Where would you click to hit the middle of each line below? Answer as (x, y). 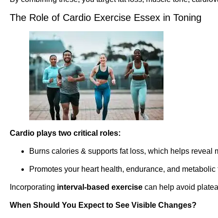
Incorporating (33, 187)
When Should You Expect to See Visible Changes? (103, 205)
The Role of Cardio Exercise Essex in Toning (106, 18)
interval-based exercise (101, 187)
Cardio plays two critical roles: (65, 133)
